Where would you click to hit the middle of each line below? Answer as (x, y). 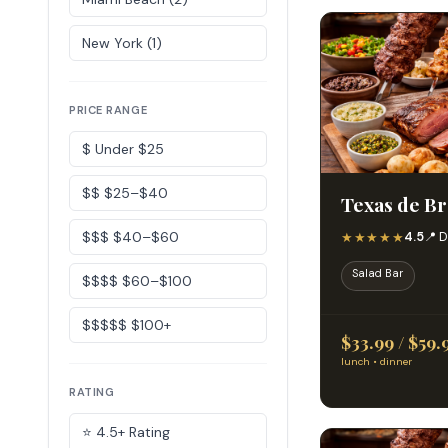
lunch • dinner (376, 362)
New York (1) (122, 43)
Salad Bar (378, 273)
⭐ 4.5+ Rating (126, 432)
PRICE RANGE (108, 110)
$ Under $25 (123, 149)
